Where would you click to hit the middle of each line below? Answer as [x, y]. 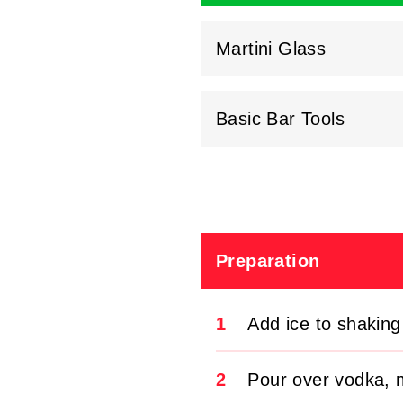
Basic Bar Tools [280, 119]
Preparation [268, 261]
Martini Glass [271, 49]
